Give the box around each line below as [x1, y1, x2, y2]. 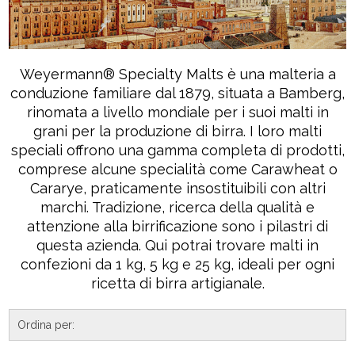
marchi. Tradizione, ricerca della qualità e [40, 198, 315, 216]
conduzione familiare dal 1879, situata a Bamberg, [10, 84, 345, 101]
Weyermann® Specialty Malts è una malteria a [19, 65, 336, 82]
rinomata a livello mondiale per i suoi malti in [26, 103, 329, 120]
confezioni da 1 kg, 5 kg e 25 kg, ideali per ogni [21, 255, 334, 273]
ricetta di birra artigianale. [90, 274, 265, 292]
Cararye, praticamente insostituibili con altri [29, 179, 326, 197]
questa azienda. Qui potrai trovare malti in [36, 236, 319, 254]
